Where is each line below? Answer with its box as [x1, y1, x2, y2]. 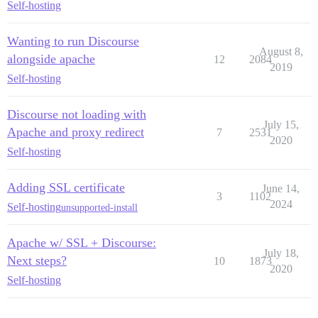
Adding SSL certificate [7, 180, 125, 194]
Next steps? [7, 253, 67, 268]
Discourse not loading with [7, 107, 146, 121]
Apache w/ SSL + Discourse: [7, 236, 156, 250]
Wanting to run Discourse [7, 34, 139, 48]
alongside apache [7, 52, 95, 66]
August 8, [258, 45, 303, 57]
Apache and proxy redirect [7, 125, 144, 139]
